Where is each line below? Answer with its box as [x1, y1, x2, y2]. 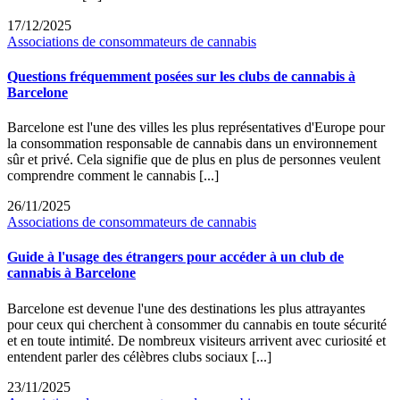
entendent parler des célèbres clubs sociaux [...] [7, 348, 271, 364]
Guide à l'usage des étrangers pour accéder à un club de [7, 249, 344, 265]
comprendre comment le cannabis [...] [7, 168, 219, 184]
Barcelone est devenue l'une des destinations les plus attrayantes [7, 300, 365, 316]
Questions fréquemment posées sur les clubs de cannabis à [7, 68, 355, 84]
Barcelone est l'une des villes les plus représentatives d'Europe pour [7, 120, 385, 136]
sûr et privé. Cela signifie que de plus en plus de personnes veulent [7, 152, 380, 168]
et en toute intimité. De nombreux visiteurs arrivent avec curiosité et [7, 332, 386, 348]
